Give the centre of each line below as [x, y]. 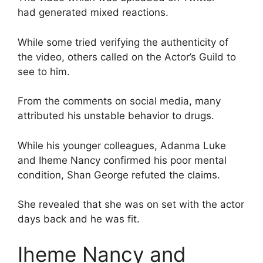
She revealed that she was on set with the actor [131, 205]
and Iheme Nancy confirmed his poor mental [122, 160]
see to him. [44, 71]
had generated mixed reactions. [93, 13]
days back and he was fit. [79, 219]
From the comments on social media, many [119, 101]
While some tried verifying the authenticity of [123, 42]
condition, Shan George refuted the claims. [119, 175]
